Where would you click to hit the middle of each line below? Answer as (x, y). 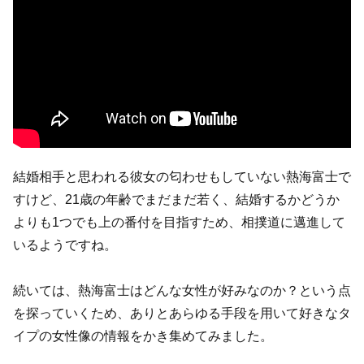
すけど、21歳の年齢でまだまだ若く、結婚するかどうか (176, 200)
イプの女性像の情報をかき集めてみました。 (143, 336)
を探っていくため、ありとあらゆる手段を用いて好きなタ (182, 314)
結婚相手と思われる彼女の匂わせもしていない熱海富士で (182, 177)
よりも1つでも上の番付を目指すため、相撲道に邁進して (179, 223)
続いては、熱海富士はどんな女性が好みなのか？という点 (182, 291)
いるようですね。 (65, 245)
